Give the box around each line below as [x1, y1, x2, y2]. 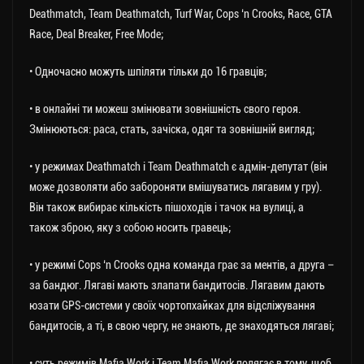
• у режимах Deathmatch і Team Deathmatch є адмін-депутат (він [29, 160, 327, 174]
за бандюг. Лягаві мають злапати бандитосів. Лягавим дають [29, 279, 325, 292]
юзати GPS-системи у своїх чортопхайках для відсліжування [29, 299, 315, 313]
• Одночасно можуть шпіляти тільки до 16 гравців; [29, 65, 266, 79]
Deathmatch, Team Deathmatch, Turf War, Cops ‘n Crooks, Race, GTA [29, 7, 332, 21]
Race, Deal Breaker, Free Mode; [29, 28, 163, 41]
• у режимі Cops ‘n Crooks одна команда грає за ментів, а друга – [29, 258, 334, 272]
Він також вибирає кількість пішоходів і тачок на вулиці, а [29, 201, 304, 214]
